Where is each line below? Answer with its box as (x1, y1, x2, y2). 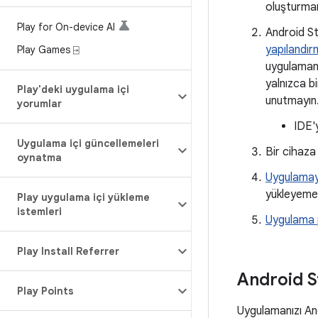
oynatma (17, 151, 62, 164)
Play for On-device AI (17, 21, 115, 33)
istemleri (17, 205, 62, 218)
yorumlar (17, 97, 62, 110)
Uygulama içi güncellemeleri (17, 137, 159, 150)
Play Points (17, 285, 74, 297)
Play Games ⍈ (17, 43, 79, 56)
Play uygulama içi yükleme (17, 191, 150, 204)
